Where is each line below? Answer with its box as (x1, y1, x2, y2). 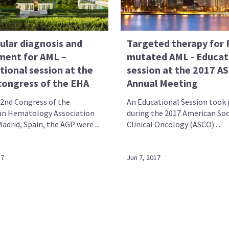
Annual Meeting (126, 76, 198, 89)
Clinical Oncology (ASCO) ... (126, 119, 220, 129)
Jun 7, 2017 (126, 153, 161, 162)
